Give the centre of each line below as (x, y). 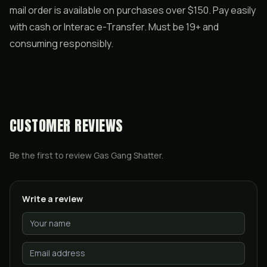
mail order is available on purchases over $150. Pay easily (133, 10)
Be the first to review (52, 155)
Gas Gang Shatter (128, 155)
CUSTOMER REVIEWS (66, 126)
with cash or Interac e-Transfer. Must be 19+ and (114, 27)
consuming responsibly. (61, 44)
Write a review (52, 199)
